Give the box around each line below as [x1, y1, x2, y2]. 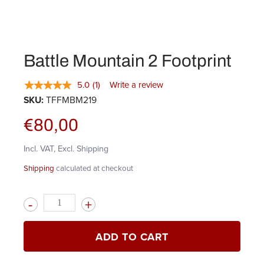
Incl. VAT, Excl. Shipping [24, 142, 108, 155]
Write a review [109, 78, 163, 91]
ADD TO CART [95, 229, 169, 245]
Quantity [24, 194, 52, 207]
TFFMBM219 [46, 93, 97, 107]
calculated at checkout [54, 163, 133, 174]
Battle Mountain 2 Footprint [24, 51, 232, 70]
